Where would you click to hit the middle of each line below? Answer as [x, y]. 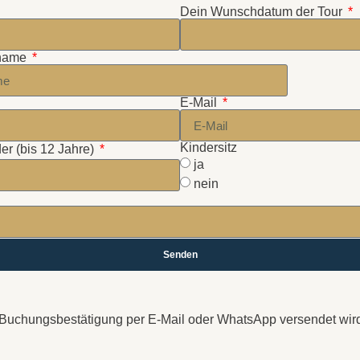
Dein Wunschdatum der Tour [263, 12]
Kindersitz [209, 147]
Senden [180, 255]
